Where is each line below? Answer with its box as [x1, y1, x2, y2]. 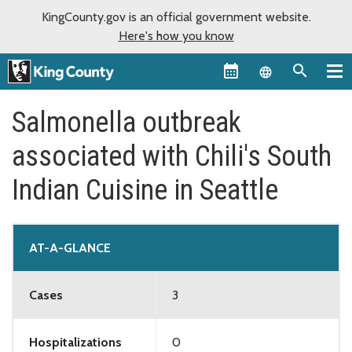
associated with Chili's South [12, 139, 332, 173]
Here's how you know [118, 28, 234, 43]
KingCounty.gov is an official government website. [41, 9, 311, 24]
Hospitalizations [29, 334, 122, 350]
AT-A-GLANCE [29, 240, 111, 255]
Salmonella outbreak [12, 105, 241, 139]
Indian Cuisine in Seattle [12, 173, 278, 207]
